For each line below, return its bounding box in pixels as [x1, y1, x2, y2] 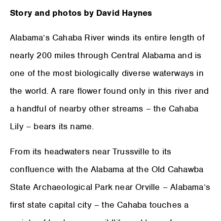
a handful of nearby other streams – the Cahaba [10, 103, 199, 114]
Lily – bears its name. [10, 121, 94, 132]
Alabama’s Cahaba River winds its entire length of [10, 32, 205, 43]
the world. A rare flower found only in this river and [10, 85, 209, 97]
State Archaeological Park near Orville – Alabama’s [10, 181, 211, 192]
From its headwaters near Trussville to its [10, 146, 172, 157]
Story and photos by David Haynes [10, 7, 152, 18]
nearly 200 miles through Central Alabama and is [10, 50, 202, 61]
